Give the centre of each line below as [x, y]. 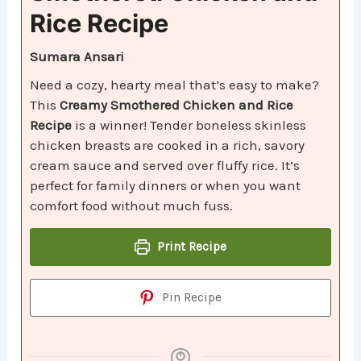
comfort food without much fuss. [132, 206]
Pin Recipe [191, 298]
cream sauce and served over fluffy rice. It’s [165, 166]
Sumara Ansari [77, 57]
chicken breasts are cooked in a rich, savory [168, 145]
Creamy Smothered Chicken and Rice [177, 105]
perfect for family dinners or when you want [166, 186]
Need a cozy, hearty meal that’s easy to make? [175, 85]
